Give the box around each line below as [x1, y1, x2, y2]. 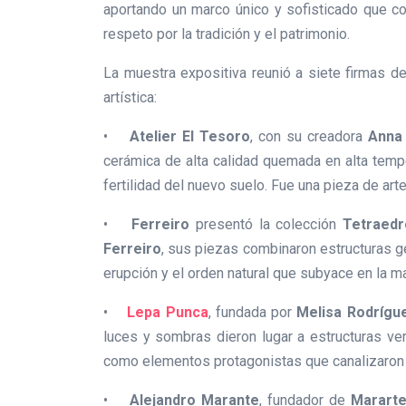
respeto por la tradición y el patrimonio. [103, 25, 350, 43]
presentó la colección [189, 216, 343, 234]
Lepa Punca [127, 304, 208, 322]
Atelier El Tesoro [129, 128, 250, 146]
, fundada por [208, 304, 293, 322]
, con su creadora [249, 128, 368, 146]
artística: [103, 89, 157, 107]
